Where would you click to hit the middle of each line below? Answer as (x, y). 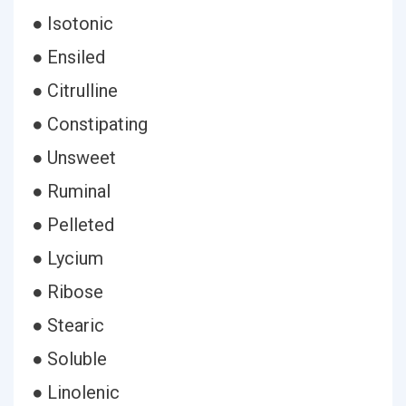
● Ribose (68, 292)
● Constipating (90, 124)
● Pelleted (73, 225)
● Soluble (69, 359)
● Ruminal (71, 191)
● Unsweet (74, 158)
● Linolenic (76, 392)
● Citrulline (75, 91)
